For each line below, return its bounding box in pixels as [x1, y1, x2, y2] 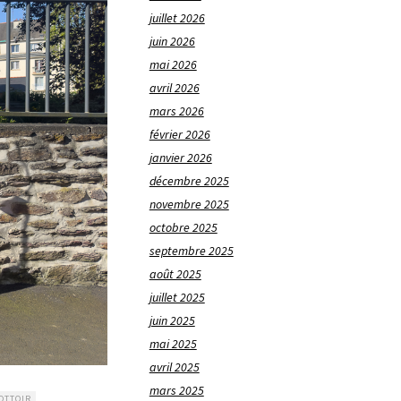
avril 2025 [149, 359, 200, 376]
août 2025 [149, 266, 201, 283]
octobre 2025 [149, 219, 218, 236]
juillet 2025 [149, 289, 205, 306]
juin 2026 [149, 33, 195, 50]
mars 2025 [149, 382, 204, 399]
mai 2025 [149, 336, 197, 353]
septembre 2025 [149, 243, 234, 260]
